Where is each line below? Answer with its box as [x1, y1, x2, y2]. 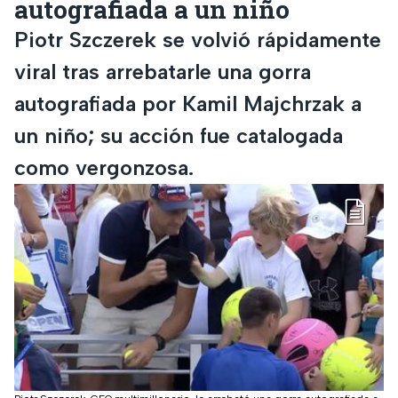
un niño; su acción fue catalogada [14, 122, 343, 148]
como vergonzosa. [14, 154, 194, 180]
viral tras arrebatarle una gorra [14, 58, 311, 84]
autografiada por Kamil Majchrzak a [14, 90, 362, 116]
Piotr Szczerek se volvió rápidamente [14, 26, 381, 52]
